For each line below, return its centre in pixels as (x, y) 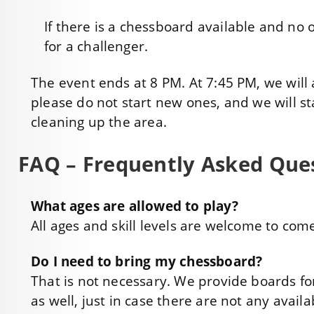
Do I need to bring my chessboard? (147, 262)
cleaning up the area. (99, 122)
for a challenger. (96, 47)
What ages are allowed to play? (136, 206)
